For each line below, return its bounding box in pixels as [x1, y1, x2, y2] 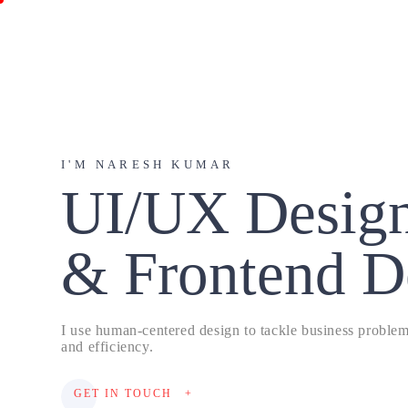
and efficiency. [61, 339, 154, 354]
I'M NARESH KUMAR [61, 158, 235, 171]
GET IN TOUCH [74, 387, 173, 400]
